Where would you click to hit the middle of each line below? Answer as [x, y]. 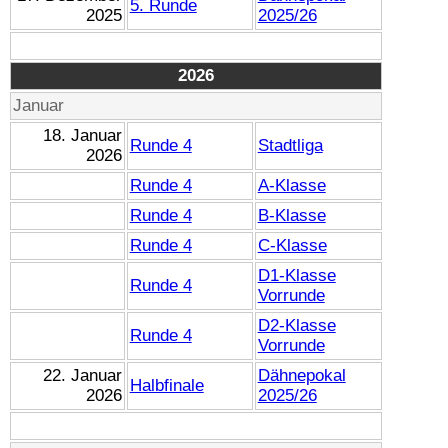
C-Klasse [292, 245]
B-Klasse [291, 215]
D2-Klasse [296, 325]
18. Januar [83, 135]
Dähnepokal [301, 375]
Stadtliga [290, 145]
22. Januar [83, 375]
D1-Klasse [296, 275]
